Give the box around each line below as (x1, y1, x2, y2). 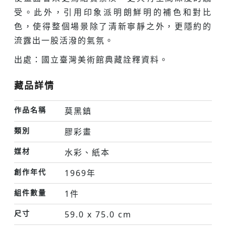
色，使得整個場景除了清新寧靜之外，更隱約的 (14, 21, 212, 32)
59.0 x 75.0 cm (65, 209, 132, 220)
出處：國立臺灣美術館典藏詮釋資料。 (14, 54, 168, 65)
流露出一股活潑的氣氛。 (14, 35, 114, 46)
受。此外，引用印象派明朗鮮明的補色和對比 (14, 7, 212, 18)
